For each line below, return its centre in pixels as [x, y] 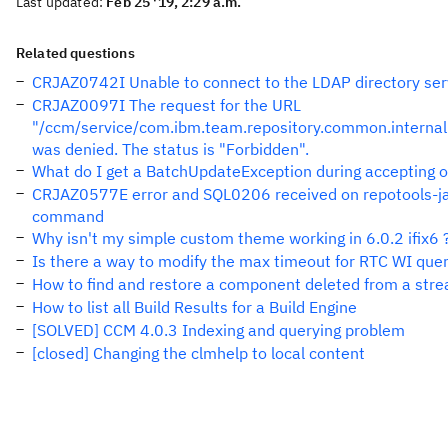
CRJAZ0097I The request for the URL [166, 105]
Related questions [75, 53]
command [68, 216]
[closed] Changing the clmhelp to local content [198, 353]
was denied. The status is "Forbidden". [170, 149]
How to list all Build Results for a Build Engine [194, 307]
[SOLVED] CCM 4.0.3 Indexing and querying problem [218, 330]
